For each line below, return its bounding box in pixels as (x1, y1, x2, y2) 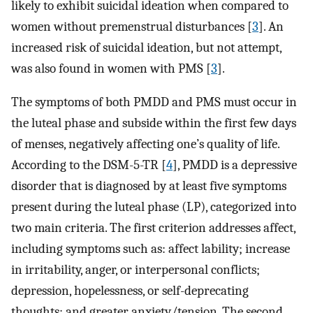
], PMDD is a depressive (173, 157, 297, 173)
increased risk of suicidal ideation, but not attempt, (11, 39, 282, 55)
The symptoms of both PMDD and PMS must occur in (11, 94, 297, 110)
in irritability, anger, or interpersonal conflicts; (11, 262, 260, 278)
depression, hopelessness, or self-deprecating (11, 283, 249, 299)
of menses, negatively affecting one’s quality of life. (11, 136, 279, 152)
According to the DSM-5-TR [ (11, 157, 166, 173)
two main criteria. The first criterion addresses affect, (11, 220, 296, 236)
